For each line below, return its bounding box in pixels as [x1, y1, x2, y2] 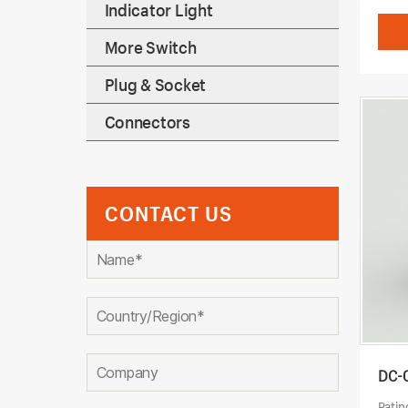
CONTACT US [104, 200, 232, 227]
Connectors [104, 111, 190, 133]
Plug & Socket [104, 74, 206, 96]
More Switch [104, 36, 197, 58]
